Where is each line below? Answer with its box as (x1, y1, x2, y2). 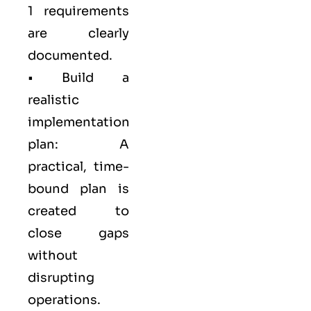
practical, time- (28, 159, 129, 175)
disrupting (28, 270, 94, 286)
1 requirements (28, 3, 129, 19)
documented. (28, 48, 112, 64)
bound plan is (28, 181, 129, 197)
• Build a (28, 70, 129, 86)
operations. (28, 292, 101, 308)
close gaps (28, 226, 129, 242)
